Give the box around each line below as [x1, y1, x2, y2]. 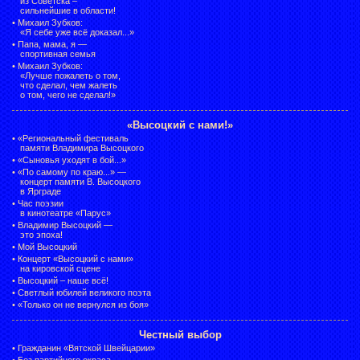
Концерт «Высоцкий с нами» [18, 253, 133, 264]
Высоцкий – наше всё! [18, 275, 108, 285]
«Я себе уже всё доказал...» [20, 27, 134, 37]
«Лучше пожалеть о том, [20, 70, 121, 80]
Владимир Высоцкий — [18, 219, 112, 230]
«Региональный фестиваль [18, 133, 129, 143]
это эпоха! [20, 229, 63, 239]
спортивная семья [20, 48, 96, 59]
